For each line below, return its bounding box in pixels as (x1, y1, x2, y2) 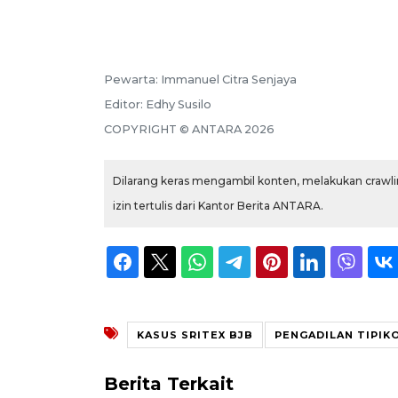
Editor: (104, 98, 146, 112)
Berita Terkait (104, 373, 234, 395)
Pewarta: (104, 73, 161, 87)
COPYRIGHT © (104, 123, 192, 137)
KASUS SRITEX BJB (137, 329, 253, 342)
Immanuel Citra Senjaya (161, 73, 297, 87)
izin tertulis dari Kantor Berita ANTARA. (113, 199, 323, 213)
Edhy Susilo (146, 98, 211, 112)
